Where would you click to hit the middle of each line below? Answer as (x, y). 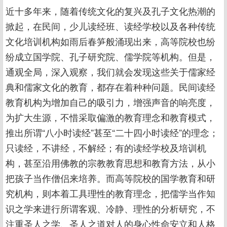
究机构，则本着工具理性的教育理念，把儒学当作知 (110, 193)
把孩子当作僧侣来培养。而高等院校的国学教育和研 (110, 178)
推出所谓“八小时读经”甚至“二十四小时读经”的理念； (112, 132)
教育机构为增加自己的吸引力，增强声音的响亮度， (110, 102)
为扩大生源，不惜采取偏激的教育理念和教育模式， (110, 117)
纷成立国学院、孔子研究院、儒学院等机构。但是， (110, 56)
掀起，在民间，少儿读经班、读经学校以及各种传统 (110, 26)
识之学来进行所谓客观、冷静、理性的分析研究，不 (110, 208)
